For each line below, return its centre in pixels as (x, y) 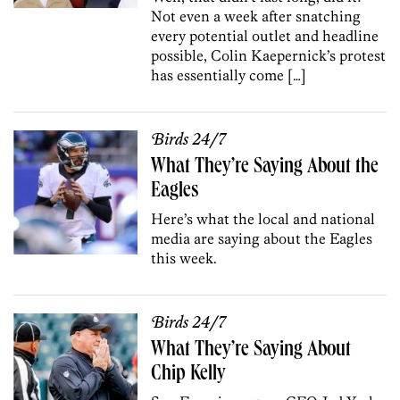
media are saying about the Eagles (262, 238)
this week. (184, 258)
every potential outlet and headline (265, 35)
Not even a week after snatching (256, 16)
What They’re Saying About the (265, 167)
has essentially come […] (229, 75)
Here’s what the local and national (263, 218)
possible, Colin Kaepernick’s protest (269, 55)
